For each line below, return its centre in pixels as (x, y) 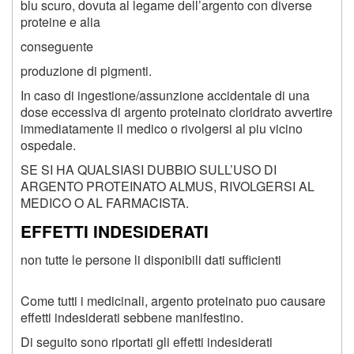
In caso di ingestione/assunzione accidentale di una (165, 96)
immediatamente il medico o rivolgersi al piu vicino (162, 129)
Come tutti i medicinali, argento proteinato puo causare (173, 300)
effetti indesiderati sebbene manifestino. (132, 317)
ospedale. (48, 145)
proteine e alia (60, 22)
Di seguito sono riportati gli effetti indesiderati (147, 341)
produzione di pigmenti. (86, 71)
